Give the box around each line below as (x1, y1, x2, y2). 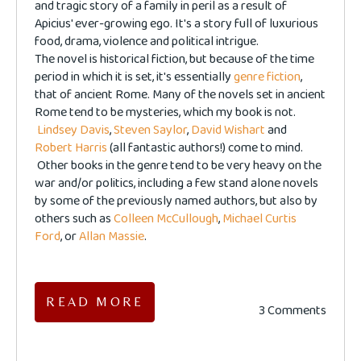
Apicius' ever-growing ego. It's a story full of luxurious (35, 14, 319, 35)
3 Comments (258, 301, 326, 322)
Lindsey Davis (37, 120, 110, 141)
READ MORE (46, 293, 144, 309)
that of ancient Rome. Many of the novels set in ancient (35, 85, 326, 106)
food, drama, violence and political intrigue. (35, 31, 259, 52)
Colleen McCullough (114, 209, 219, 230)
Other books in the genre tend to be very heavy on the (35, 156, 322, 176)
